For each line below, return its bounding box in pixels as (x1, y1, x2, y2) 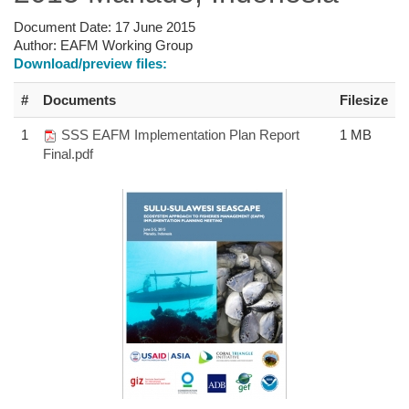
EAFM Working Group (60, 37, 193, 53)
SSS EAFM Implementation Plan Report (61, 126, 299, 142)
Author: (14, 37, 60, 53)
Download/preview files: (14, 55, 167, 71)
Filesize (340, 91, 388, 108)
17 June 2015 (115, 18, 195, 35)
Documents (43, 91, 116, 108)
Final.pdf (43, 145, 93, 162)
